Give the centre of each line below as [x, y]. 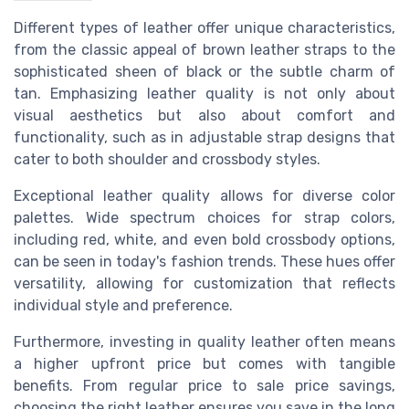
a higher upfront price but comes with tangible [204, 364]
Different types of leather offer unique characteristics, [204, 28]
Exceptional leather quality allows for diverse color [204, 196]
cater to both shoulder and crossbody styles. [167, 160]
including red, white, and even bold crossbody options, [204, 240]
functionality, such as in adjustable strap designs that [204, 138]
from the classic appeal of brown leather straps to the [204, 50]
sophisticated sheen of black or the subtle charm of [204, 72]
